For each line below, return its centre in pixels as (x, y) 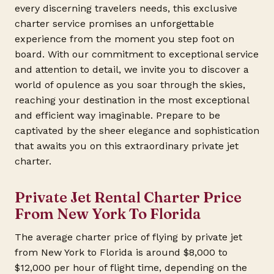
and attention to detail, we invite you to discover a (132, 69)
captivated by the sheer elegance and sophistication (137, 130)
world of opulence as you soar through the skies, (130, 84)
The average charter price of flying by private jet (128, 237)
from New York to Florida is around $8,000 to (121, 253)
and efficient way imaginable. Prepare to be (117, 115)
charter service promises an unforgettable (114, 23)
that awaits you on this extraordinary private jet (127, 146)
